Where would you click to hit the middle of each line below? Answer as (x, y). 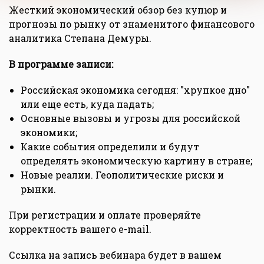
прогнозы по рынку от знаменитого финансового (132, 24)
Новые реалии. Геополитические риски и (122, 175)
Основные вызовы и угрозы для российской (131, 118)
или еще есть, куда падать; (87, 104)
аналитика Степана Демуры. (80, 38)
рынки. (38, 189)
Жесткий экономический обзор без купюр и (118, 10)
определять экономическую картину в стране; (136, 161)
